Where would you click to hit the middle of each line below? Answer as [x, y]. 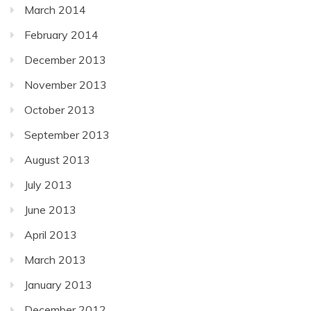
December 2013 [65, 59]
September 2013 [67, 134]
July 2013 [48, 184]
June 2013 [50, 209]
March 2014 [55, 9]
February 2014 [61, 34]
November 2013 [66, 84]
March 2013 [55, 259]
